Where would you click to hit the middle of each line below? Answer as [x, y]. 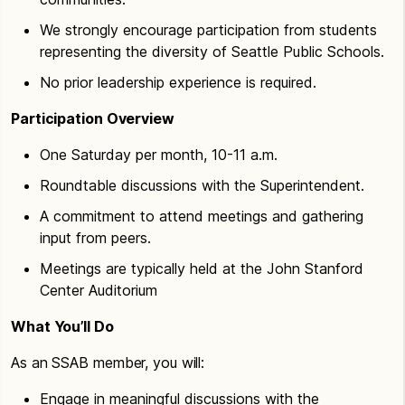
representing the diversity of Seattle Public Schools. [212, 51]
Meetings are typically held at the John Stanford [202, 268]
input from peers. [95, 237]
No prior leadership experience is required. [178, 82]
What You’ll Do [62, 326]
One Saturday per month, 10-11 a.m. [159, 154]
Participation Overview [93, 118]
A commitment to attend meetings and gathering [202, 216]
